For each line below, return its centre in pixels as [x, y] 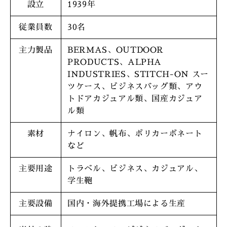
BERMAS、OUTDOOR [116, 50]
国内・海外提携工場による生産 [127, 204]
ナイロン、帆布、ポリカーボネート [135, 134]
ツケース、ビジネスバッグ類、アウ [135, 87]
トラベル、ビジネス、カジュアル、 [135, 169]
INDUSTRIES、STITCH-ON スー [138, 74]
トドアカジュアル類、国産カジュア [135, 99]
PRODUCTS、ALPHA [115, 62]
